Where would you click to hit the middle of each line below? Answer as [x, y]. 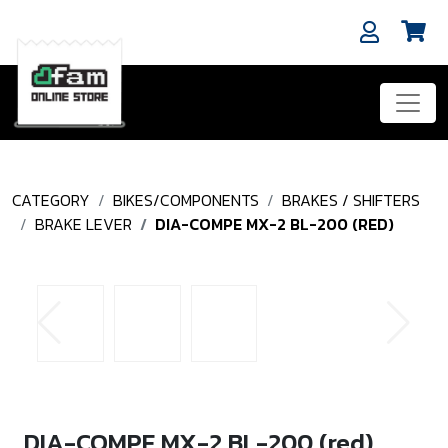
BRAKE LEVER [83, 224]
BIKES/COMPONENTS [186, 200]
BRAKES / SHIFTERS [351, 200]
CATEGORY [51, 200]
